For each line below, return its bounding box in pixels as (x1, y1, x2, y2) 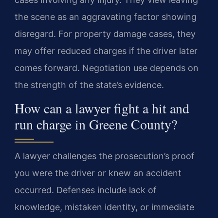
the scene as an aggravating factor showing (15, 11, 197, 22)
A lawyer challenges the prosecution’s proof (15, 151, 195, 162)
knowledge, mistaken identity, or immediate (15, 202, 194, 213)
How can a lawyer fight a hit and (15, 99, 189, 118)
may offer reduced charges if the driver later (15, 45, 198, 56)
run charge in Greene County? (15, 115, 177, 134)
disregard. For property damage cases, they (15, 28, 196, 39)
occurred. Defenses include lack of (15, 185, 157, 196)
